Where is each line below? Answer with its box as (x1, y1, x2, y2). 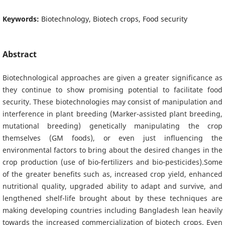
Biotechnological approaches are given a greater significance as (2, 72, 223, 82)
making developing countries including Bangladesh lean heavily (2, 205, 223, 215)
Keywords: (2, 14, 41, 24)
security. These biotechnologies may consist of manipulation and (2, 96, 223, 106)
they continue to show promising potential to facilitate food (2, 84, 223, 94)
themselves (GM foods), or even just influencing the (2, 133, 223, 143)
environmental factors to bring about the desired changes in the (2, 145, 223, 155)
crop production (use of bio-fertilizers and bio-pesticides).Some (2, 157, 223, 167)
